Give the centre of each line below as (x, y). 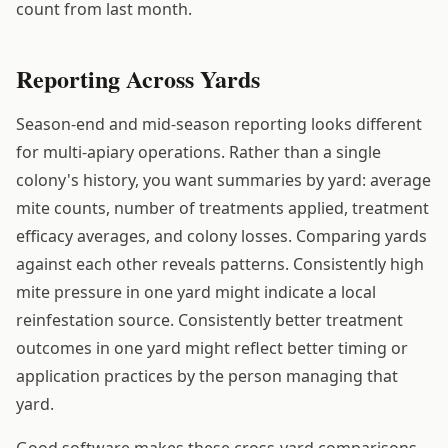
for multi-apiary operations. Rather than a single (198, 151)
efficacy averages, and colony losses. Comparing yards (221, 235)
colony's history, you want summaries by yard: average (223, 179)
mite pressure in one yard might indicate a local (196, 291)
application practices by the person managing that (207, 375)
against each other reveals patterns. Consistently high (220, 263)
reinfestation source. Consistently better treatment (209, 319)
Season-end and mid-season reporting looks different (219, 123)
